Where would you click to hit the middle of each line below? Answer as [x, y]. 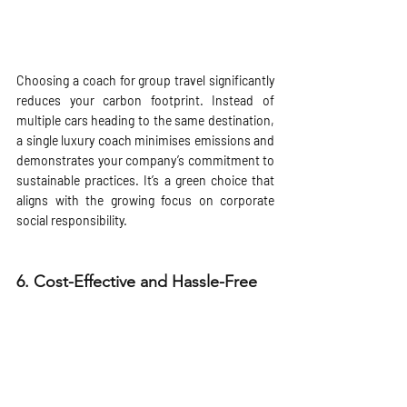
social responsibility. [72, 220]
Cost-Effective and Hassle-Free [145, 281]
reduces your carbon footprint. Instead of [145, 100]
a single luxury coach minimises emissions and [145, 140]
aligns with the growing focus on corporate [145, 200]
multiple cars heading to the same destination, [145, 120]
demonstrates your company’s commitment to [145, 160]
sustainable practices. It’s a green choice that [145, 180]
